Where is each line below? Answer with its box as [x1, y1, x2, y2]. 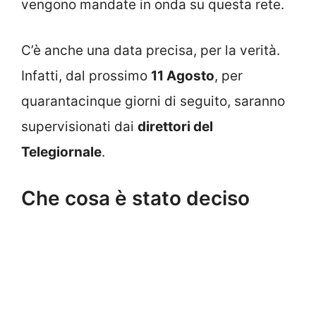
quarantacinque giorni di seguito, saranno [21, 92, 285, 109]
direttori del [138, 118, 213, 135]
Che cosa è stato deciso [21, 186, 250, 211]
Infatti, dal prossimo [21, 67, 151, 84]
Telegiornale [21, 143, 102, 160]
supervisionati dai [21, 118, 138, 135]
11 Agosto [151, 67, 214, 84]
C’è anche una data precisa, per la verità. [21, 42, 280, 59]
